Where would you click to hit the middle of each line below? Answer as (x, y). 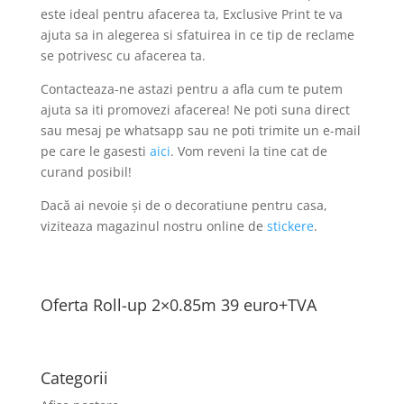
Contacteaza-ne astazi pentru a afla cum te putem (191, 89)
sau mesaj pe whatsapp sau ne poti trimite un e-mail (200, 131)
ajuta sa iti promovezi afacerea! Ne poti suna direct (195, 110)
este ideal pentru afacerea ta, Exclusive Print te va (191, 14)
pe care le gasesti (95, 151)
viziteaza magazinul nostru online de (153, 226)
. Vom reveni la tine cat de (248, 151)
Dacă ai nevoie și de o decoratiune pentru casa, (184, 206)
